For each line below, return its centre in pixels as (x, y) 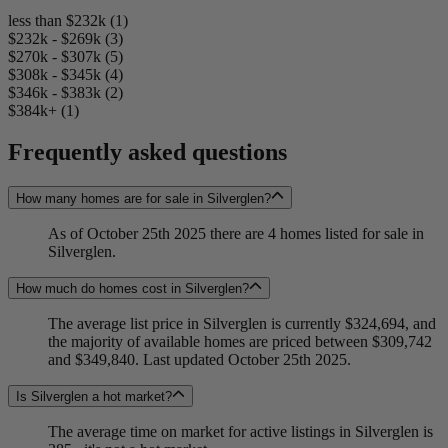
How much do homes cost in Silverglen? (132, 289)
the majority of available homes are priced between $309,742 (240, 342)
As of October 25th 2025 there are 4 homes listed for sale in (236, 233)
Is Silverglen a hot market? (94, 397)
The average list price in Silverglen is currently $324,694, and (242, 324)
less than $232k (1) (68, 20)
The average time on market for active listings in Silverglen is (240, 432)
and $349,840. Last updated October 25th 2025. (199, 360)
